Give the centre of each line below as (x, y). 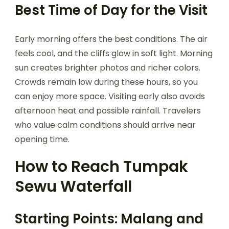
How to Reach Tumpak (101, 166)
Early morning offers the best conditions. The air (111, 39)
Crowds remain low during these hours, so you (106, 82)
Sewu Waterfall (73, 186)
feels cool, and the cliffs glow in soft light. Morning (114, 53)
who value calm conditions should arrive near (105, 125)
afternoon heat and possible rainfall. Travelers (108, 110)
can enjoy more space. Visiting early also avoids (110, 96)
